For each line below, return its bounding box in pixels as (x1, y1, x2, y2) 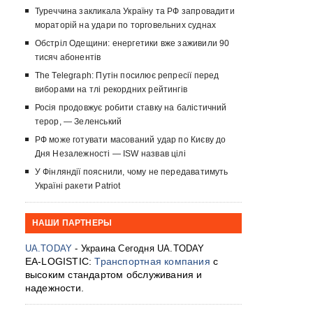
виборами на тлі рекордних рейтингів (34, 85, 187, 95)
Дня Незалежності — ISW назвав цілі (34, 149, 186, 159)
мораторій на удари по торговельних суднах (34, 20, 217, 31)
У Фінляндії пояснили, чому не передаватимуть (34, 167, 228, 177)
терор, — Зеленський (34, 117, 122, 127)
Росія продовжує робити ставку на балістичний (34, 103, 227, 113)
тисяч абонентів (34, 52, 101, 63)
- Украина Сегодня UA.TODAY (72, 243, 205, 254)
